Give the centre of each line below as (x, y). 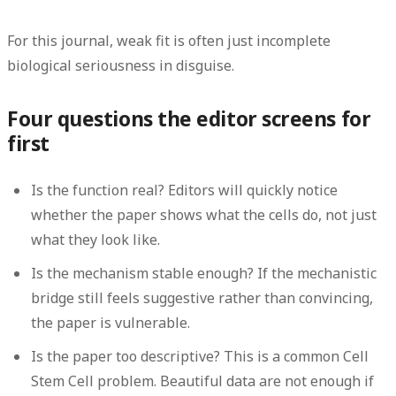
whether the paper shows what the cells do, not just (204, 214)
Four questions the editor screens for (189, 118)
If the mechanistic (316, 273)
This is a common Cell (295, 356)
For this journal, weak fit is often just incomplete (169, 40)
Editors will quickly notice (251, 190)
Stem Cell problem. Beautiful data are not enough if (203, 381)
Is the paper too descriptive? (126, 356)
